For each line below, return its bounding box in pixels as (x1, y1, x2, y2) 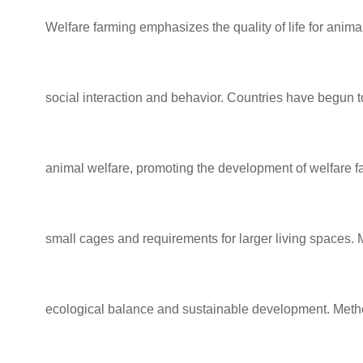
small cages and (45, 232, 139, 246)
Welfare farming (45, 20, 136, 34)
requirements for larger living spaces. (139, 232, 357, 246)
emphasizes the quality (139, 20, 271, 34)
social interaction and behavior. (45, 91, 227, 105)
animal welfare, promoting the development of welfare (45, 161, 352, 175)
